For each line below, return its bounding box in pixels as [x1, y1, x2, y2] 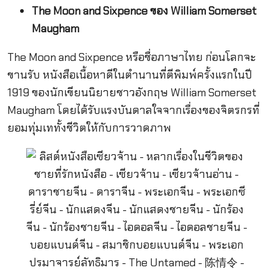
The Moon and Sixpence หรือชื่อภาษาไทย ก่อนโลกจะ [7, 50, 256, 65]
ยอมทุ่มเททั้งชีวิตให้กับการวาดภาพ [7, 121, 171, 135]
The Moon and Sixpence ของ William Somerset [31, 3, 257, 18]
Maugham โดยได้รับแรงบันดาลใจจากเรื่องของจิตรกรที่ [7, 103, 260, 118]
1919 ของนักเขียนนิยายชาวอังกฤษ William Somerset [7, 85, 257, 100]
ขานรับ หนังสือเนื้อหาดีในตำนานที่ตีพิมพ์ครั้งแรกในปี [7, 68, 252, 82]
